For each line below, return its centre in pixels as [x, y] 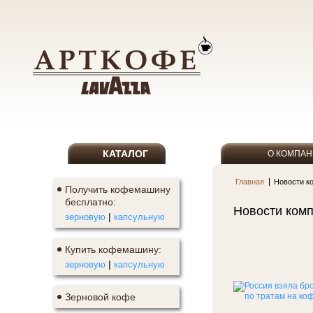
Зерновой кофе [100, 297]
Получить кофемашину [118, 189]
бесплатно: [90, 202]
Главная [250, 182]
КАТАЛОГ [125, 154]
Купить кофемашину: [113, 249]
